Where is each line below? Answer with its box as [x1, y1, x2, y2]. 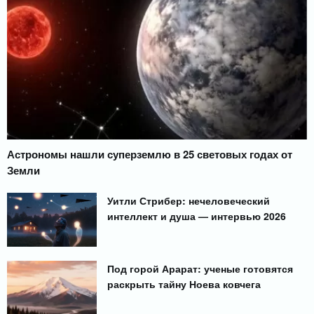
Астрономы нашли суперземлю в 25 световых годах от [7, 146, 292, 162]
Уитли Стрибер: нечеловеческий [107, 193, 271, 207]
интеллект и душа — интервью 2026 [107, 208, 287, 223]
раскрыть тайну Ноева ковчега [107, 276, 261, 291]
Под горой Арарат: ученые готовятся [107, 261, 294, 275]
